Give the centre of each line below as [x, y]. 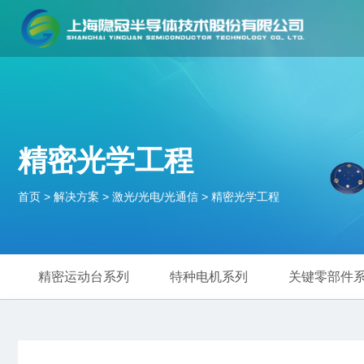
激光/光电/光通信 [155, 197]
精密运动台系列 [84, 277]
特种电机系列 [209, 277]
